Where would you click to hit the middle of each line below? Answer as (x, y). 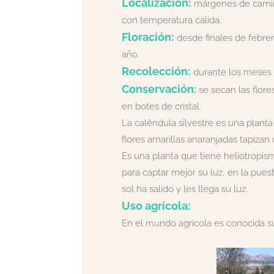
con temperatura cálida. (171, 20)
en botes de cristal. (161, 106)
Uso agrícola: (156, 206)
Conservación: (159, 89)
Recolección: (156, 71)
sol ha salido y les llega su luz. (184, 189)
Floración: (147, 37)
